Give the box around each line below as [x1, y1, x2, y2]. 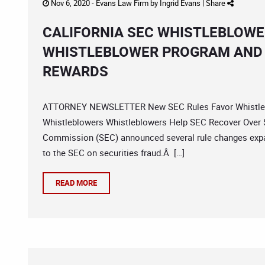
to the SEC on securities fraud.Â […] [43, 147, 185, 159]
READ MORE [56, 177, 97, 188]
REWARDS [43, 62, 108, 80]
